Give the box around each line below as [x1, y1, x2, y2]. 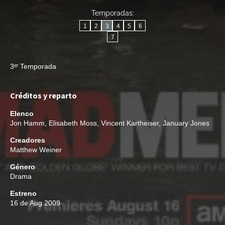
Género [10, 163, 35, 171]
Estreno [10, 189, 37, 197]
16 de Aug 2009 [10, 199, 60, 207]
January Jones [163, 119, 209, 127]
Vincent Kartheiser [101, 119, 159, 127]
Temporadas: [91, 9, 134, 17]
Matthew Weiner [10, 146, 62, 154]
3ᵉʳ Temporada [10, 62, 56, 70]
